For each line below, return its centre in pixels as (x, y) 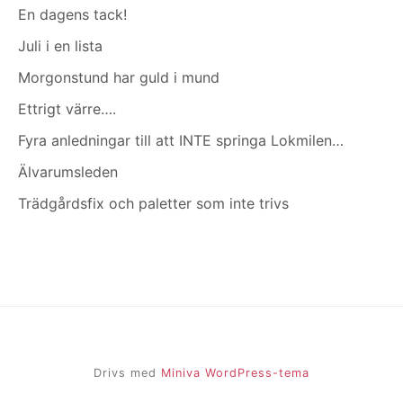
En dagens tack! (72, 14)
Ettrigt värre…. (67, 108)
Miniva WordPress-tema (235, 372)
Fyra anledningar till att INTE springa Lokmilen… (181, 140)
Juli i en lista (60, 45)
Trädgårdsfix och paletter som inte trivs (153, 203)
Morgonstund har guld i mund (119, 77)
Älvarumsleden (68, 171)
